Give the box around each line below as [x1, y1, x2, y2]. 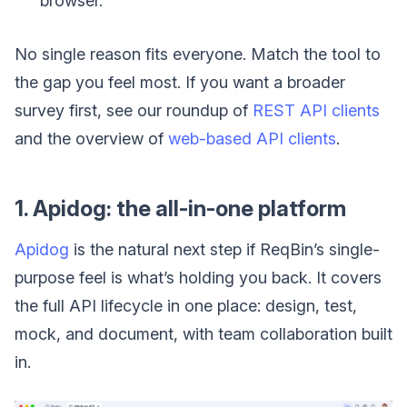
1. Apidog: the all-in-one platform [15, 195, 346, 223]
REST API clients [253, 101, 380, 121]
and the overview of [15, 129, 168, 149]
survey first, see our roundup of [15, 101, 253, 121]
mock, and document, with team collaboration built [15, 324, 392, 344]
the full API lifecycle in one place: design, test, [15, 296, 357, 316]
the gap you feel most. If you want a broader [15, 73, 345, 93]
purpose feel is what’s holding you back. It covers [15, 268, 382, 288]
